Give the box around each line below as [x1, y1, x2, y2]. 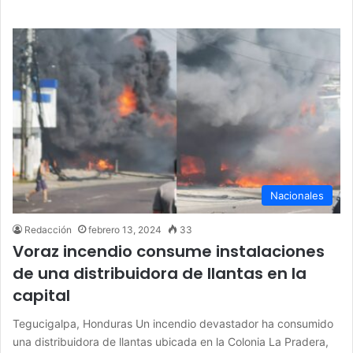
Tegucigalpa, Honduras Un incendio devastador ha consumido [13, 316, 333, 330]
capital [13, 284, 70, 307]
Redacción [24, 223, 72, 236]
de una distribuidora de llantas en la [13, 262, 307, 284]
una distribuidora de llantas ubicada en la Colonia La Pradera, [13, 334, 329, 348]
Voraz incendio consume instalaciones [13, 240, 325, 262]
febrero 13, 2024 [88, 223, 162, 236]
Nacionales [270, 188, 324, 202]
